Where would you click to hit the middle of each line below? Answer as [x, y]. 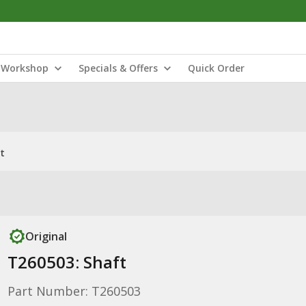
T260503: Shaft [67, 262]
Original [46, 236]
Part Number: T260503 [74, 291]
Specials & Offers [118, 68]
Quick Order [216, 68]
